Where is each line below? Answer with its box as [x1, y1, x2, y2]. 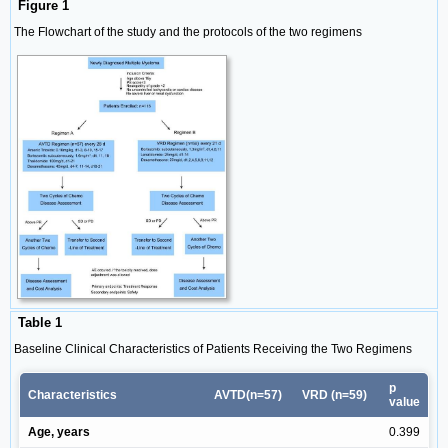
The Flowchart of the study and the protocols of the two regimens [14, 25, 362, 40]
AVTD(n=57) [214, 387, 282, 402]
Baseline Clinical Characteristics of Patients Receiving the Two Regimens [14, 341, 412, 356]
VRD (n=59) [302, 387, 367, 402]
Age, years [28, 424, 90, 439]
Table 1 [14, 314, 62, 330]
